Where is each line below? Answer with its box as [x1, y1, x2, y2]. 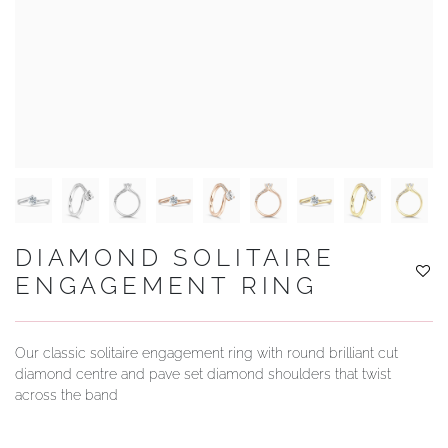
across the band [15, 387, 118, 404]
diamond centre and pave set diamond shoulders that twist [15, 366, 391, 383]
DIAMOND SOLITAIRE [15, 243, 336, 273]
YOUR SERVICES [30, 19, 176, 36]
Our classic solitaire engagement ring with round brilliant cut [15, 345, 398, 362]
